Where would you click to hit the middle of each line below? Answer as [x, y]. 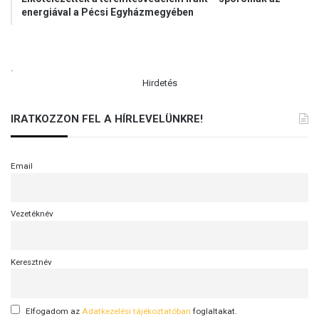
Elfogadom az [54, 311]
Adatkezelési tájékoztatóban [136, 311]
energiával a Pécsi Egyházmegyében [108, 12]
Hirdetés [159, 83]
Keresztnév [31, 262]
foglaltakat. [214, 311]
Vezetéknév [32, 214]
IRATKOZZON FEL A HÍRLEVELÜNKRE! [107, 119]
